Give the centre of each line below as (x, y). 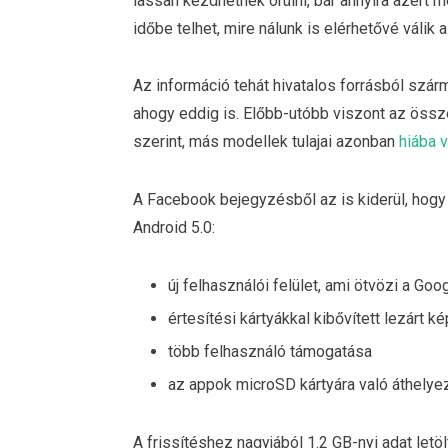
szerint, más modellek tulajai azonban (266, 142)
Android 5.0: (174, 228)
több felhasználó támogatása (270, 351)
